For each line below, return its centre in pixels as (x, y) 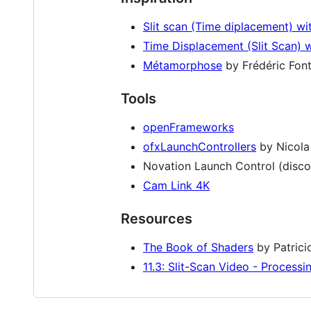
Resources (157, 218)
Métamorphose (183, 65)
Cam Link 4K (176, 185)
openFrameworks (188, 127)
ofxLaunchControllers (200, 146)
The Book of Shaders (198, 247)
